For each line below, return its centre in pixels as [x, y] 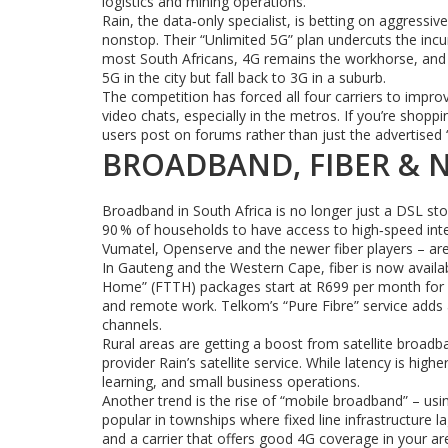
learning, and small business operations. [231, 381]
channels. [132, 324]
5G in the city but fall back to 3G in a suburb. [244, 77]
